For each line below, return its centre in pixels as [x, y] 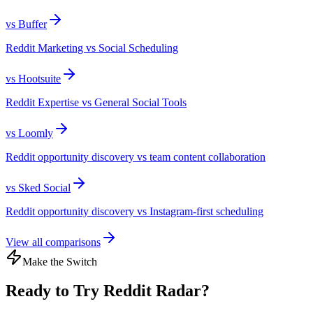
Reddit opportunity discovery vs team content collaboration [136, 156]
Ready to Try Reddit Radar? [108, 291]
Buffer [32, 24]
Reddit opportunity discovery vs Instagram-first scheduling [134, 211]
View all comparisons [53, 242]
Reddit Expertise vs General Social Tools [96, 102]
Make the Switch [60, 261]
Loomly [36, 133]
